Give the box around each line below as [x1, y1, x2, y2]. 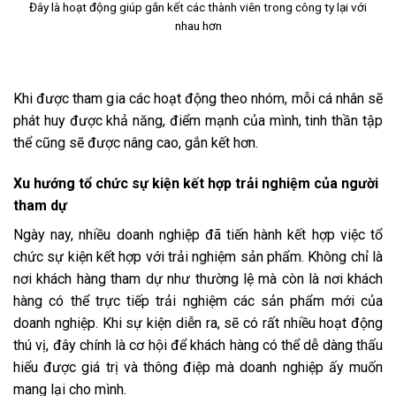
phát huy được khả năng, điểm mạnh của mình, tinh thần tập [13, 111, 383, 129]
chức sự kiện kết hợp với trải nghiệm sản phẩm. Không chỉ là [13, 247, 383, 265]
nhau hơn [174, 19, 222, 34]
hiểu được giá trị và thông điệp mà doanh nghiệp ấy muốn [13, 358, 383, 376]
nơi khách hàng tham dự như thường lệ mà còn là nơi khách [13, 270, 383, 287]
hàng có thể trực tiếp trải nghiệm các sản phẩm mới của [13, 292, 383, 309]
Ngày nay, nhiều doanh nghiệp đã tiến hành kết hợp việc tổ [13, 225, 383, 243]
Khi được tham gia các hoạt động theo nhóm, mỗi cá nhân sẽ [13, 89, 383, 107]
